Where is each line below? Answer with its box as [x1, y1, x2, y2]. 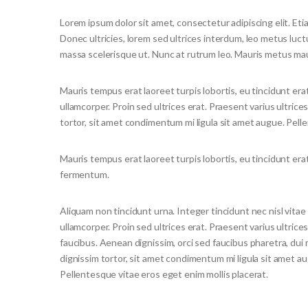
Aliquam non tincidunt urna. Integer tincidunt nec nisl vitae [60, 204, 306, 217]
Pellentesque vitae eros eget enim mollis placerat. [60, 267, 268, 280]
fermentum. [60, 168, 109, 180]
